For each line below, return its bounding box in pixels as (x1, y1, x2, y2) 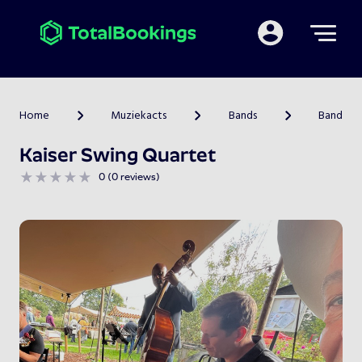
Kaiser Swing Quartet (19, 147, 216, 166)
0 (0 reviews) (99, 170, 160, 183)
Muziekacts (111, 107, 167, 125)
